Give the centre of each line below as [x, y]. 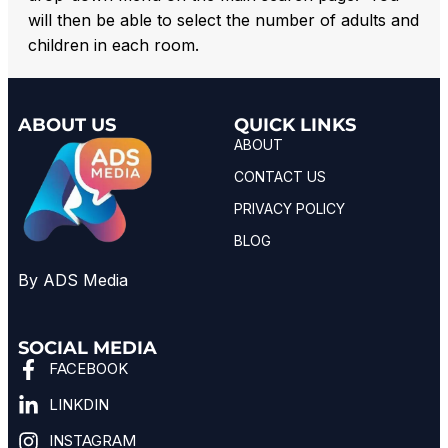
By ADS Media [73, 279]
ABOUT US [67, 124]
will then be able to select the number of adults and [223, 19]
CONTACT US [280, 176]
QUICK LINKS [295, 124]
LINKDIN [79, 405]
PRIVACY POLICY [289, 208]
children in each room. [113, 44]
